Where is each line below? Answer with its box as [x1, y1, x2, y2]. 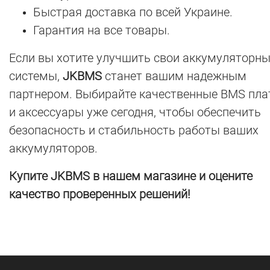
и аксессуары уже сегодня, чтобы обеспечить [9, 105, 261, 119]
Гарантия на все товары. [33, 23, 170, 37]
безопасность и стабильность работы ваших [9, 123, 259, 137]
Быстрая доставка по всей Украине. [33, 5, 233, 19]
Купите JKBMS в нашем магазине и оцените [9, 169, 253, 183]
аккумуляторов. [9, 141, 98, 155]
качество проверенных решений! [9, 187, 190, 201]
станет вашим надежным [102, 69, 246, 83]
